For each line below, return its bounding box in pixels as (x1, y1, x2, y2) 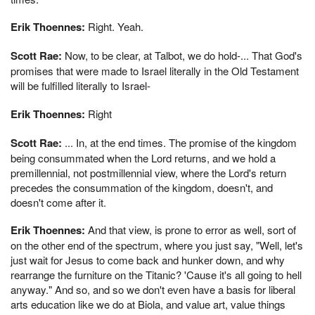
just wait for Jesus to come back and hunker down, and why (11, 252, 285, 268)
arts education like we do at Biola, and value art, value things (11, 297, 285, 312)
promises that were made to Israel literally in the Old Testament (11, 63, 299, 78)
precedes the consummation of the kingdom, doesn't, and (11, 179, 273, 195)
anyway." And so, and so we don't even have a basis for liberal (11, 282, 295, 297)
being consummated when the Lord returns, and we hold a (11, 150, 276, 165)
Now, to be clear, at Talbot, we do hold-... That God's (62, 48, 302, 63)
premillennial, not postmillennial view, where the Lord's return (11, 165, 286, 180)
